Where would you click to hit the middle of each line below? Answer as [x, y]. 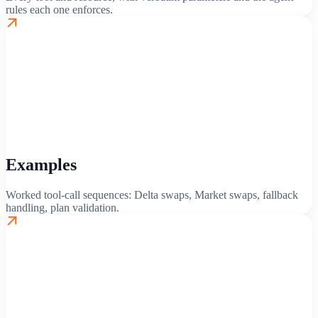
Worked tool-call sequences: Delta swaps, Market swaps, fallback [152, 195]
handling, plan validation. [62, 208]
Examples [41, 165]
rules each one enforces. [59, 10]
